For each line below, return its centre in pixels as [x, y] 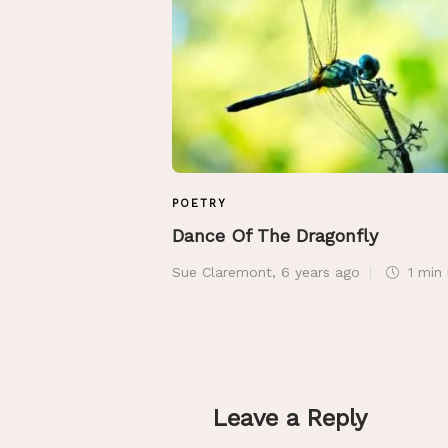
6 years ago [320, 272]
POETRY [199, 204]
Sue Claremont [222, 272]
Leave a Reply [289, 418]
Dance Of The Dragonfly [278, 236]
